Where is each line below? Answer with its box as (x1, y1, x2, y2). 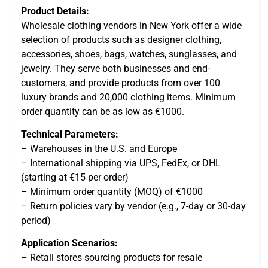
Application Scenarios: (21, 237, 118, 249)
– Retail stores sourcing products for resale (21, 252, 202, 264)
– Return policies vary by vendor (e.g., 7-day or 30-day (21, 200, 246, 212)
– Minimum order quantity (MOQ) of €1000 (21, 186, 203, 198)
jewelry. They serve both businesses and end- (21, 62, 210, 74)
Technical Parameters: (21, 129, 118, 141)
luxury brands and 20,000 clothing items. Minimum (21, 91, 236, 103)
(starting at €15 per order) (21, 172, 129, 184)
